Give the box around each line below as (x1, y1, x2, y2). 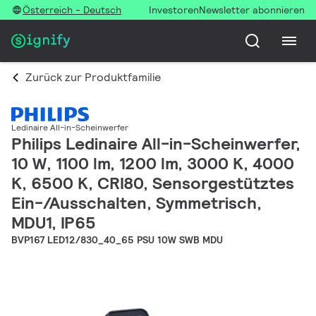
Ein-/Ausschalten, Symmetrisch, (11, 192, 262, 214)
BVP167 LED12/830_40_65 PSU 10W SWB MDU (11, 233, 223, 247)
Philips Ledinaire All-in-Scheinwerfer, (11, 133, 300, 155)
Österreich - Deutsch (23, 4, 121, 16)
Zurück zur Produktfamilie (25, 70, 161, 85)
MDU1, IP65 (11, 212, 96, 234)
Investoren (149, 4, 199, 16)
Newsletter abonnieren (199, 4, 305, 16)
